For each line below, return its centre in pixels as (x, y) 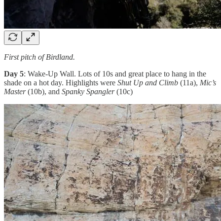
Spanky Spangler (88, 92)
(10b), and (44, 92)
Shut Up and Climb (148, 83)
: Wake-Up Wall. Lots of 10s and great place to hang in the (115, 74)
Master (15, 92)
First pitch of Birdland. (39, 57)
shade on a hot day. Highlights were (61, 83)
